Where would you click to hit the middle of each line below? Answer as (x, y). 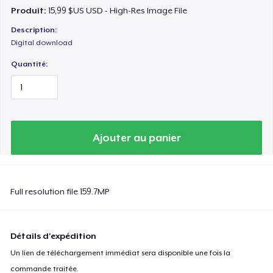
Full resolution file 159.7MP (60, 191)
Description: (34, 30)
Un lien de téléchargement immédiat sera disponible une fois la (121, 253)
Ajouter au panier (136, 137)
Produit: (30, 11)
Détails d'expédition (54, 236)
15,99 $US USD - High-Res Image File (118, 11)
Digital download (42, 42)
